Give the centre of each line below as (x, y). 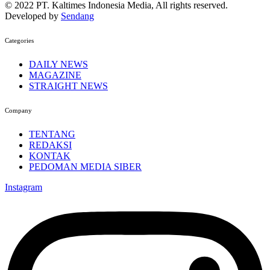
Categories (19, 41)
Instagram (24, 187)
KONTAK (50, 155)
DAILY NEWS (58, 64)
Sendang (77, 16)
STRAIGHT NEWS (68, 86)
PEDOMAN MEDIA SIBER (85, 166)
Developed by (33, 16)
